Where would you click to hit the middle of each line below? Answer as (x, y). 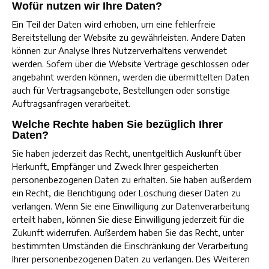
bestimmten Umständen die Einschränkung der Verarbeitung (130, 246)
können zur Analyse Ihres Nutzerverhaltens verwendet (119, 50)
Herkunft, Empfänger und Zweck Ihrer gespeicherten (115, 166)
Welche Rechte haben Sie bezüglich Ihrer (117, 124)
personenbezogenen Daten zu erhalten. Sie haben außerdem (132, 180)
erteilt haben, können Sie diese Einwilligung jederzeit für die (128, 219)
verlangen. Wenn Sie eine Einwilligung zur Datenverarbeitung (131, 206)
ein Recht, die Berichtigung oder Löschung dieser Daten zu (126, 193)
